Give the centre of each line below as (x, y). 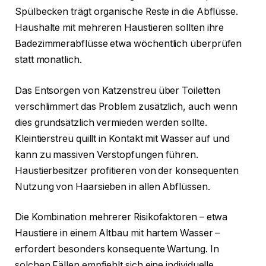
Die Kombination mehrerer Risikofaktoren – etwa (121, 217)
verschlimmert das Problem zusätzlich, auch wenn (126, 106)
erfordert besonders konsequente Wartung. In (117, 249)
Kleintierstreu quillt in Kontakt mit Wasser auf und (122, 138)
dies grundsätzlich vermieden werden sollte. (111, 122)
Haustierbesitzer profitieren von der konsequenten (127, 170)
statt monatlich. (48, 60)
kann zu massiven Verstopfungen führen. (107, 154)
